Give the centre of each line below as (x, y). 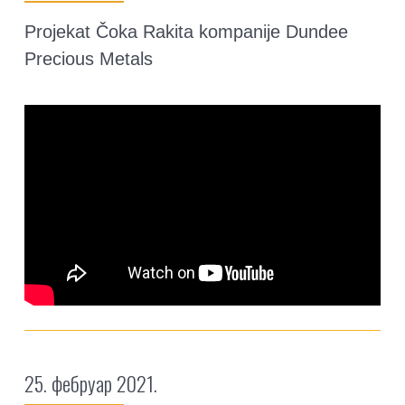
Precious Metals (89, 59)
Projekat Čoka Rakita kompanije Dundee (186, 32)
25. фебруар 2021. (91, 384)
